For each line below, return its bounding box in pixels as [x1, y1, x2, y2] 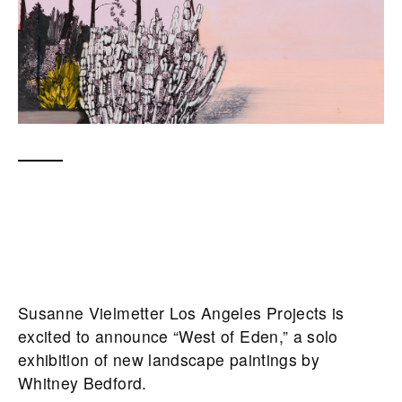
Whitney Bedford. [18, 371, 147, 394]
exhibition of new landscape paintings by [18, 347, 320, 371]
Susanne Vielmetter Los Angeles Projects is [18, 301, 345, 324]
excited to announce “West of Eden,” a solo [18, 324, 338, 347]
